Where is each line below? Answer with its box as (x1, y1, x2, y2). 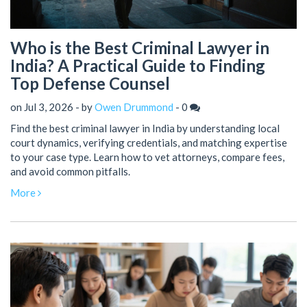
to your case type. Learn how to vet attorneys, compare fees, (10, 150, 284, 163)
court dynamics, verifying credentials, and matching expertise (10, 136, 287, 149)
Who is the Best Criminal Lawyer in (10, 38, 269, 58)
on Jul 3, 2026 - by (10, 100, 95, 113)
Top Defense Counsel (10, 73, 170, 94)
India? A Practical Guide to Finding (10, 56, 265, 76)
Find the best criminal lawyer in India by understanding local (10, 121, 280, 134)
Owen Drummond (95, 100, 173, 113)
